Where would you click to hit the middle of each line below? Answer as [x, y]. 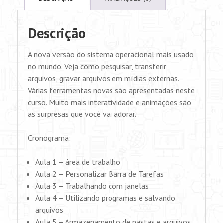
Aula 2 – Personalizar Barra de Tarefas [100, 174]
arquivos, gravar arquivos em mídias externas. [103, 78]
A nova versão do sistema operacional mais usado [111, 54]
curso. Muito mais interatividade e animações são [110, 102]
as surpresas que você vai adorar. [82, 114]
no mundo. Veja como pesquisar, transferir [97, 66]
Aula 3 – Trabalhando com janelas [92, 186]
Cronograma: [49, 138]
